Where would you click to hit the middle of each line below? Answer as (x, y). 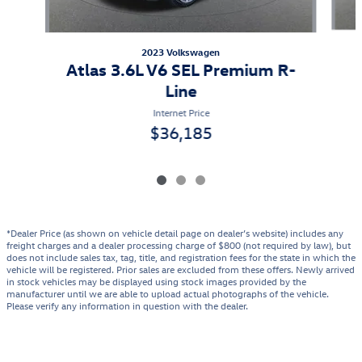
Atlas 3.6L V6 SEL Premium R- (181, 68)
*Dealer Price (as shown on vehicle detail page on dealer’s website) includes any (175, 232)
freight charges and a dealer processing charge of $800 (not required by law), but (179, 244)
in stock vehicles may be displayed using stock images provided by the (156, 281)
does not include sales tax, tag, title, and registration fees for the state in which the (181, 257)
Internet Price (181, 112)
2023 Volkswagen (181, 51)
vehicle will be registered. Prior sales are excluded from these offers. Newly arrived (181, 269)
